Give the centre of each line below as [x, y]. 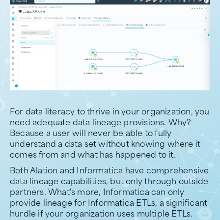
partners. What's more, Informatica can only [97, 191]
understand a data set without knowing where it [105, 143]
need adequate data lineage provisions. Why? [101, 122]
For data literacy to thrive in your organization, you [110, 111]
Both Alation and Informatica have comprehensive [110, 170]
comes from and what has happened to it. [93, 154]
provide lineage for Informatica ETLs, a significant [109, 202]
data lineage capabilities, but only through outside [109, 180]
